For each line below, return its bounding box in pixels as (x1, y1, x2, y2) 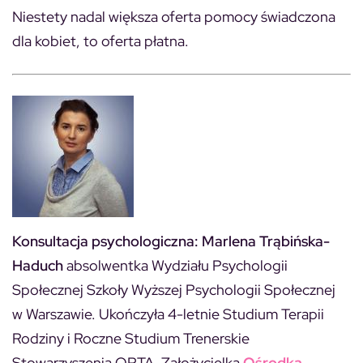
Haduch (12, 256, 63, 275)
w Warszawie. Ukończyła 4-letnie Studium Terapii (12, 305, 324, 323)
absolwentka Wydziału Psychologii (63, 256, 288, 275)
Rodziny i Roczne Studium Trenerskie (12, 329, 250, 348)
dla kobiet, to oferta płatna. (12, 32, 189, 50)
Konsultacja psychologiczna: (12, 232, 199, 250)
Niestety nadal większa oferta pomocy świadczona (12, 7, 335, 26)
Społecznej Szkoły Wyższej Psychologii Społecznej (12, 280, 335, 299)
